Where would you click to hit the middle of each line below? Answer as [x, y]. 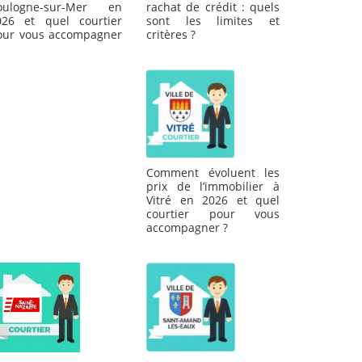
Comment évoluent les [213, 173]
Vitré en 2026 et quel [213, 200]
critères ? [171, 35]
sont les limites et [213, 21]
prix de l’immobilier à [213, 187]
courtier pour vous [213, 214]
